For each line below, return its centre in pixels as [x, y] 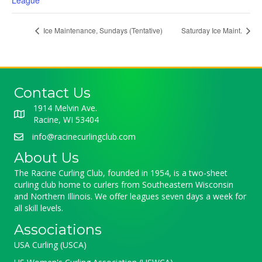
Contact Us [52, 93]
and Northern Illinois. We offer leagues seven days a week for [130, 196]
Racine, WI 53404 [66, 120]
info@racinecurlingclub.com [84, 137]
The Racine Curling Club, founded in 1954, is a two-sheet [121, 173]
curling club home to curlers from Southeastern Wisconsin [124, 185]
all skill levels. [39, 208]
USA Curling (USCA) [50, 245]
